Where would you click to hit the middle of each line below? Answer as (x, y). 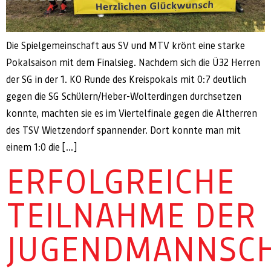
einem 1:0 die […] (41, 148)
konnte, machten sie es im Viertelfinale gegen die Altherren (132, 114)
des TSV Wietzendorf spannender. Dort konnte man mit (123, 131)
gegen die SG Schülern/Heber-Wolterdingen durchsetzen (124, 97)
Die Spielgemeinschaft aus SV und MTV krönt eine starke (126, 46)
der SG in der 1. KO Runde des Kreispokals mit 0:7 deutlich (126, 80)
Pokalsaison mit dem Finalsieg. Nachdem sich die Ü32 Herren (133, 63)
